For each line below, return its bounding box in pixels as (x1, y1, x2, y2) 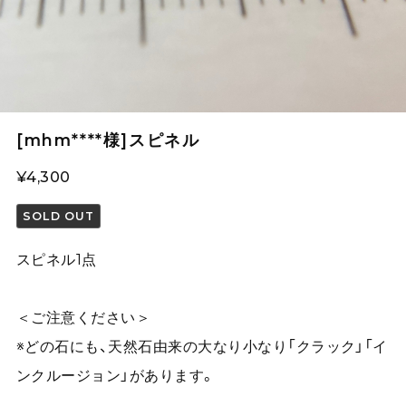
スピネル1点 (15, 249, 97, 268)
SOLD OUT (23, 208, 95, 223)
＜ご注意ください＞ (15, 307, 151, 326)
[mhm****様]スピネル (15, 130, 200, 150)
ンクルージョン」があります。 (15, 365, 216, 384)
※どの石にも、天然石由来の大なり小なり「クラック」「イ (15, 336, 388, 355)
